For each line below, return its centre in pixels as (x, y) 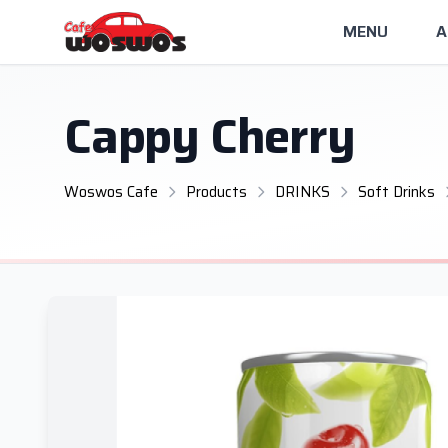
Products (216, 192)
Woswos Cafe (111, 192)
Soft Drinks (396, 192)
